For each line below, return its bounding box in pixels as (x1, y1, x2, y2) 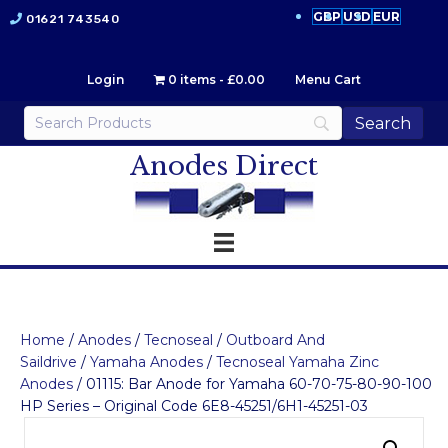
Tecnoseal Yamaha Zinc (216, 353, 379, 372)
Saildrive (20, 353, 77, 372)
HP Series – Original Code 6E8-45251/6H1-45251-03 (20, 397, 368, 416)
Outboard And (226, 331, 325, 350)
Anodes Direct (130, 150, 318, 182)
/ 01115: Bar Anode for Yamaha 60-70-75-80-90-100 (73, 375, 432, 394)
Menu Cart (295, 72, 361, 87)
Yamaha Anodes (90, 353, 203, 372)
